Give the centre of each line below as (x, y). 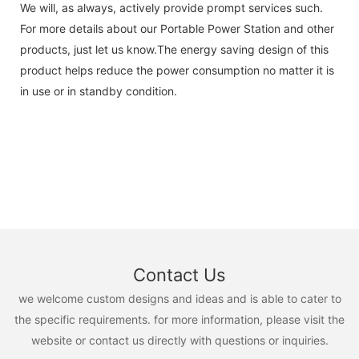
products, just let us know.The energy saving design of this (174, 49)
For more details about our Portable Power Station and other (177, 28)
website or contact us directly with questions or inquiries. (179, 340)
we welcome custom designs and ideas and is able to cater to (179, 298)
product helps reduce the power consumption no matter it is (177, 70)
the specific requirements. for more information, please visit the (179, 319)
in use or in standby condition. (99, 91)
